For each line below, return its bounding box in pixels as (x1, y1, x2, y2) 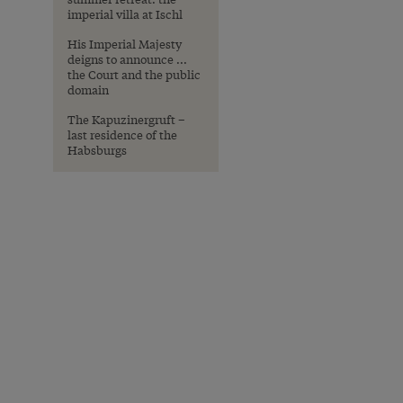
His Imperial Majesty (67, 35, 182, 52)
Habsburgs (67, 141, 127, 158)
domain (67, 81, 109, 98)
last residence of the (67, 126, 177, 143)
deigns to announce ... (67, 50, 187, 67)
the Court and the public (67, 66, 201, 83)
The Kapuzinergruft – (67, 111, 185, 128)
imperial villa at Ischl (67, 5, 183, 22)
